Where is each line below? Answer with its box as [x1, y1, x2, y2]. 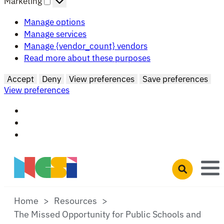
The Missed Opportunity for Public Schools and [14, 208, 201, 220]
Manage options [24, 16, 85, 27]
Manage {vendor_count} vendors [24, 40, 147, 51]
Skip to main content [4, 149, 83, 160]
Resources [54, 194, 97, 206]
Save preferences [142, 73, 208, 85]
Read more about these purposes [24, 52, 150, 63]
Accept [7, 73, 34, 85]
